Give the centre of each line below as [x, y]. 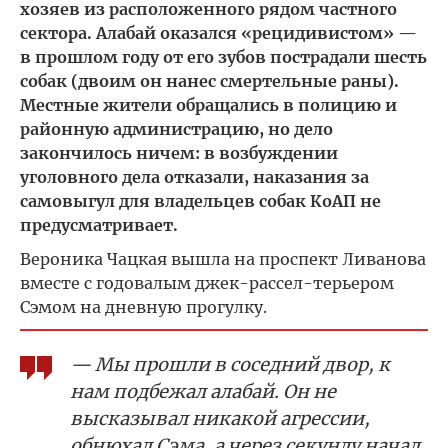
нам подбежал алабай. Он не [203, 391]
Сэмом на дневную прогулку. [143, 307]
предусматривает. [99, 225]
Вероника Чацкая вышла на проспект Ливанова [223, 259]
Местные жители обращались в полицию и [208, 105]
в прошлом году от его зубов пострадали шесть [223, 57]
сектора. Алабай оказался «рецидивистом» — [218, 33]
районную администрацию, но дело [176, 129]
